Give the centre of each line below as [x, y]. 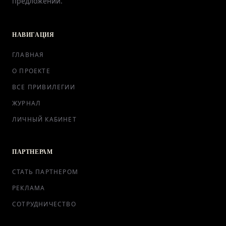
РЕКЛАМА [29, 188]
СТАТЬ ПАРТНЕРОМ [45, 172]
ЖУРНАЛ [27, 103]
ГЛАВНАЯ [28, 55]
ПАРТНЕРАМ [33, 152]
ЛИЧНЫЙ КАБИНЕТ [44, 119]
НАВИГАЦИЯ [33, 35]
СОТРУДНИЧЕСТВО [44, 204]
